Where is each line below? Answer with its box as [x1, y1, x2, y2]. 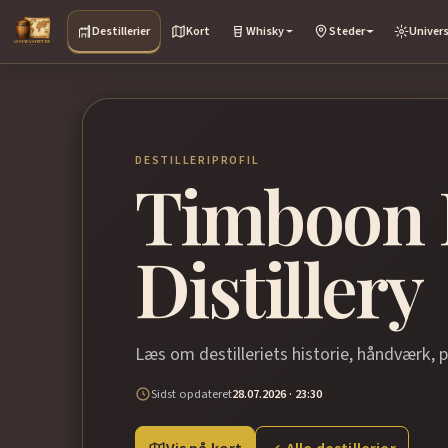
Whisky [245, 22, 284, 40]
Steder [328, 22, 365, 40]
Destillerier [92, 22, 151, 40]
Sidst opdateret [151, 384, 232, 403]
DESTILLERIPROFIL [135, 151, 260, 169]
